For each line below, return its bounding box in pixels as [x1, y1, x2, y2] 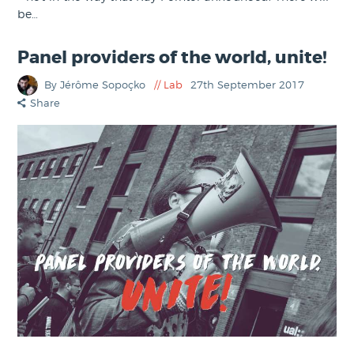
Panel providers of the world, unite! [17, 46, 328, 69]
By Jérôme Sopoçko [44, 78, 149, 92]
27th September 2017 [190, 78, 305, 92]
